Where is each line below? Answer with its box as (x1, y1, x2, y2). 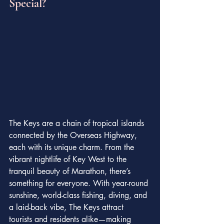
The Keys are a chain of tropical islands (9, 117, 146, 128)
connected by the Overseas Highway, (9, 129, 139, 140)
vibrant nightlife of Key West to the (9, 153, 129, 164)
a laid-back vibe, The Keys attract (9, 201, 126, 212)
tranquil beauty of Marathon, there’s (9, 165, 133, 176)
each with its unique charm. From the (9, 141, 136, 152)
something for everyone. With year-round (9, 177, 150, 188)
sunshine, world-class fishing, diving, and (9, 189, 149, 200)
